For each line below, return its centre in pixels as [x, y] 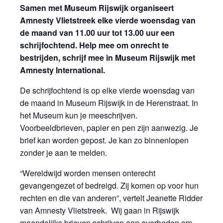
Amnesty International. [62, 70]
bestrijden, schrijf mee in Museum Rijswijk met [108, 57]
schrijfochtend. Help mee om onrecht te [94, 45]
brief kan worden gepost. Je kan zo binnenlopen [104, 140]
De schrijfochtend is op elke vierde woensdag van [107, 90]
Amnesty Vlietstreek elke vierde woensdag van [108, 20]
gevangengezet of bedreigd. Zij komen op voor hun [109, 185]
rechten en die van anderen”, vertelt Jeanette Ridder [111, 198]
